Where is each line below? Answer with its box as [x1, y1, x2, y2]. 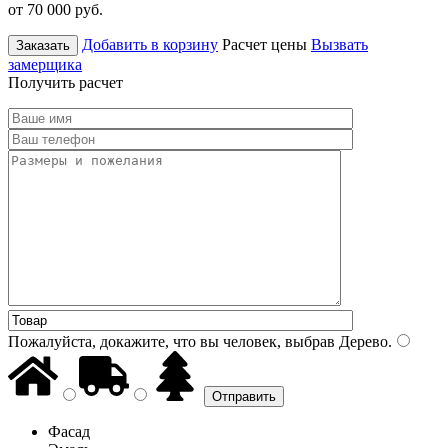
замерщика [8, 55, 82, 73]
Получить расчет [8, 73, 123, 91]
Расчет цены [222, 35, 307, 53]
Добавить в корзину [82, 35, 218, 53]
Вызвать [311, 35, 368, 53]
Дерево [335, 332, 388, 350]
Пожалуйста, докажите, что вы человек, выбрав [8, 332, 335, 350]
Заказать [16, 37, 70, 53]
